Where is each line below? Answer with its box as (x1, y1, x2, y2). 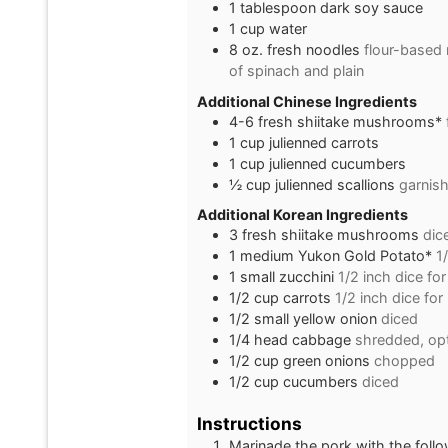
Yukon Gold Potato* (297, 247, 432, 265)
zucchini (278, 268, 334, 286)
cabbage (291, 331, 351, 349)
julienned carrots (268, 133, 379, 151)
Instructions (196, 412, 302, 434)
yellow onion (292, 310, 377, 328)
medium (239, 247, 294, 265)
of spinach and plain (228, 62, 364, 80)
